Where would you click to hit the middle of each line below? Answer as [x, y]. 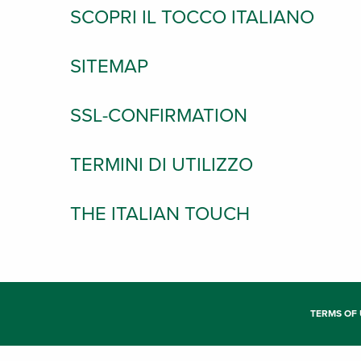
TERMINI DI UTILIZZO [162, 165]
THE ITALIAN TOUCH [160, 214]
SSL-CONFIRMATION [159, 116]
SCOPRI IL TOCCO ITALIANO [192, 17]
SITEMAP [109, 66]
